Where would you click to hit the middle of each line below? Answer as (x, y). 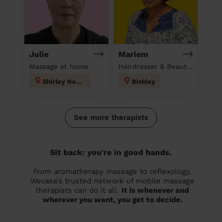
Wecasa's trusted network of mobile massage (112, 181)
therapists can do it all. (79, 190)
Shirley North (79, 81)
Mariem (133, 54)
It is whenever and (155, 190)
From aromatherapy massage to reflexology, (112, 171)
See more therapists (111, 117)
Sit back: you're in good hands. (111, 152)
